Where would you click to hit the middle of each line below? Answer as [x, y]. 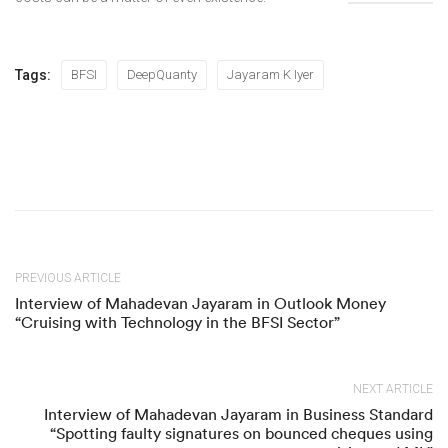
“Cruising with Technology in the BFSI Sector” [177, 322]
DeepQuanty [162, 74]
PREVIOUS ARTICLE [68, 278]
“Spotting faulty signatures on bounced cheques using [241, 433]
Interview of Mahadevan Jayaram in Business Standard [238, 414]
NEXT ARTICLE [393, 389]
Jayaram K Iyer [270, 74]
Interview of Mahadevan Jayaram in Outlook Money [200, 303]
